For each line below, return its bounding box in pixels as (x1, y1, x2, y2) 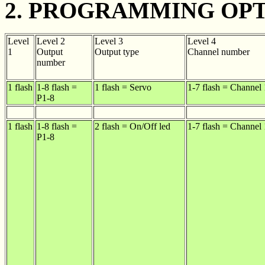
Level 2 (37, 36, 65, 46)
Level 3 (95, 36, 123, 46)
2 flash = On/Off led (95, 121, 170, 131)
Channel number (188, 47, 250, 57)
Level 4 (188, 36, 216, 46)
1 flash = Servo (95, 82, 151, 92)
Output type (95, 47, 139, 57)
